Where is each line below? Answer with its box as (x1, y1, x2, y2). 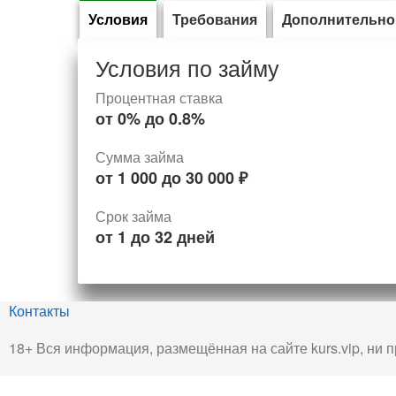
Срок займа (95, 206, 171, 226)
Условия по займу (95, 52, 279, 83)
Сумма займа (95, 147, 184, 167)
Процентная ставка (95, 88, 223, 108)
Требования (171, 9, 257, 29)
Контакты (9, 301, 70, 321)
